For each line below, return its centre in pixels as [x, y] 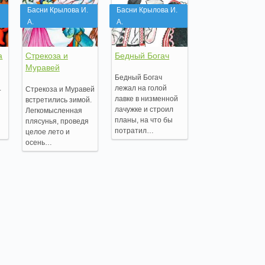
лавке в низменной [147, 98]
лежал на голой [141, 88]
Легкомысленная [54, 110]
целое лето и [47, 132]
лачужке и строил [144, 109]
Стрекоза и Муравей [60, 89]
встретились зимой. [58, 100]
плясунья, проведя [57, 121]
